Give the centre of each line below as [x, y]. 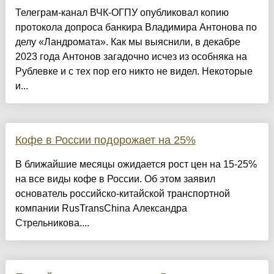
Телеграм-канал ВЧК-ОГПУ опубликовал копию [122, 12]
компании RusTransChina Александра [101, 208]
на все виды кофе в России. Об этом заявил [115, 179]
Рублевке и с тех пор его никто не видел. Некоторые [134, 71]
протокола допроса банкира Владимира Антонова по [136, 27]
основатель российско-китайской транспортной [122, 193]
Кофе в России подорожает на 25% [105, 140]
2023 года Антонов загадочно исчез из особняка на [131, 56]
